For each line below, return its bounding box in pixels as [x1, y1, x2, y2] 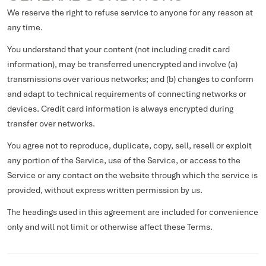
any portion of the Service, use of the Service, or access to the [7, 155, 240, 166]
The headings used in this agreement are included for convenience [7, 207, 258, 217]
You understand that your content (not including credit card [7, 44, 230, 55]
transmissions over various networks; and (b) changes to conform [7, 74, 254, 84]
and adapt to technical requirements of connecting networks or [7, 88, 246, 99]
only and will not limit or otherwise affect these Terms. [7, 221, 213, 232]
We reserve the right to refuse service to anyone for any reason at [7, 7, 253, 18]
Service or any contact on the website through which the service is [7, 170, 258, 180]
